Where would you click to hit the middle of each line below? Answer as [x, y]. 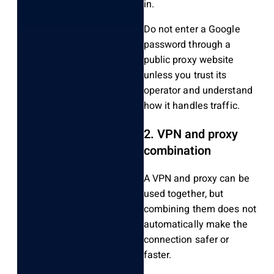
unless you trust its [185, 75]
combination [177, 150]
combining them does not [200, 209]
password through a [187, 44]
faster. [157, 255]
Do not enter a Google [192, 29]
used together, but [183, 194]
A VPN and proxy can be [196, 178]
